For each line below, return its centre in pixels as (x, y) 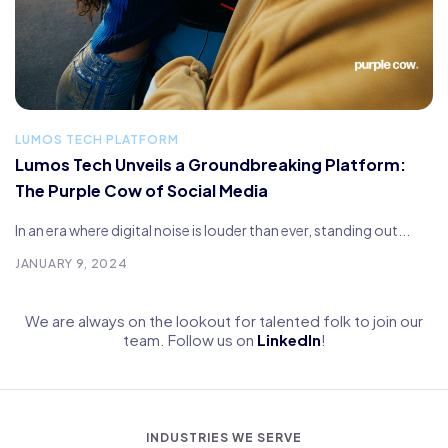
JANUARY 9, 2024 (71, 264)
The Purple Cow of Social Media (141, 191)
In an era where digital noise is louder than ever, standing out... (212, 230)
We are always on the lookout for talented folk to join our (224, 321)
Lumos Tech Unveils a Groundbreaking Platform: (210, 165)
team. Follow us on (189, 340)
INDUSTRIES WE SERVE (224, 438)
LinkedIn (288, 340)
